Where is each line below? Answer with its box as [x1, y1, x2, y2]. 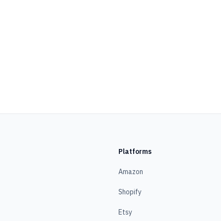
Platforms [118, 147, 151, 156]
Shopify [118, 187, 142, 196]
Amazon [118, 167, 143, 176]
